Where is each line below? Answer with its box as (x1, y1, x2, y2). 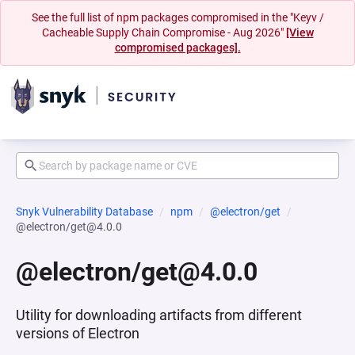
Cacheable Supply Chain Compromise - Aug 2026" (41, 26, 286, 39)
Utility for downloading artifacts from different (16, 307, 302, 323)
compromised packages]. (114, 41, 241, 54)
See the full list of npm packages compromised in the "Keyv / (31, 11, 324, 24)
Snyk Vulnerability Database (16, 205, 153, 218)
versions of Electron (16, 325, 139, 342)
